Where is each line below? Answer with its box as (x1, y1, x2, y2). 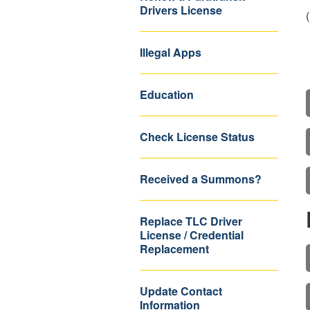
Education (140, 86, 194, 102)
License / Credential (140, 227, 244, 243)
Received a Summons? (140, 171, 262, 187)
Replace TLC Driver (140, 213, 242, 229)
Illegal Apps (140, 44, 201, 60)
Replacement (140, 241, 209, 257)
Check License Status (140, 129, 255, 145)
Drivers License (140, 2, 222, 18)
